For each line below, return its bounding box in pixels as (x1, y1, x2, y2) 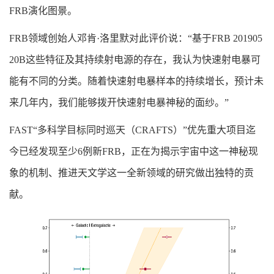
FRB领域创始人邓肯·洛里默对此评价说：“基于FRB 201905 (9, 33, 262, 44)
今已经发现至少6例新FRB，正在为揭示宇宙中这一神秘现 (9, 146, 258, 157)
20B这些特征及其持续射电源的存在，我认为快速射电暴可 (9, 54, 261, 65)
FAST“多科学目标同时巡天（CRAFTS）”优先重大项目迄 (9, 125, 256, 136)
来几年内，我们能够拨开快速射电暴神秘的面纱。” (9, 97, 234, 108)
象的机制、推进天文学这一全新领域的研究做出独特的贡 (9, 168, 254, 179)
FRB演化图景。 (9, 6, 82, 17)
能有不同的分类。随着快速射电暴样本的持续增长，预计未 (9, 76, 264, 87)
